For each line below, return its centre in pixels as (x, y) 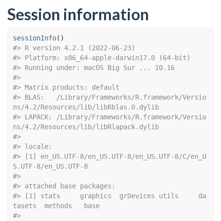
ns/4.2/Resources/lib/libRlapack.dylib (86, 127)
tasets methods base (66, 206)
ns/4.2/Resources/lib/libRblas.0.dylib (86, 107)
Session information (78, 14)
